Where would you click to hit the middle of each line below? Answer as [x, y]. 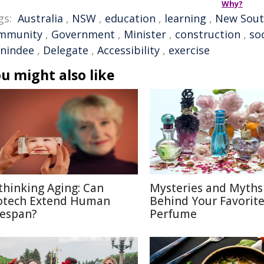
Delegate [66, 50]
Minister [145, 34]
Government [83, 34]
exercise [189, 50]
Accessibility [128, 50]
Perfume [173, 214]
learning [185, 18]
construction [208, 34]
